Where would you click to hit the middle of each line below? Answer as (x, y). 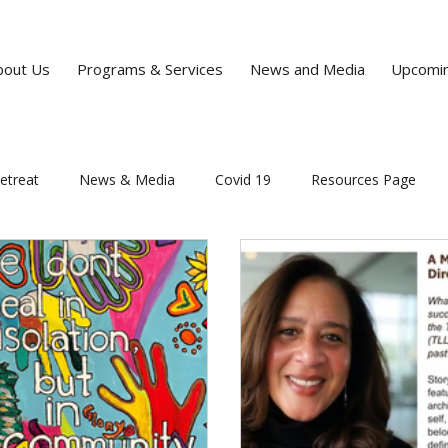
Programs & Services (149, 69)
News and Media (307, 69)
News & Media (127, 179)
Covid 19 (243, 179)
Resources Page (363, 179)
